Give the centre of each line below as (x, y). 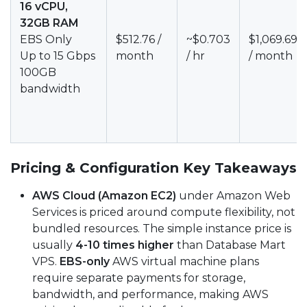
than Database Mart (230, 245)
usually (54, 245)
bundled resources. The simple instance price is (162, 229)
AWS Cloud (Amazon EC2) (104, 196)
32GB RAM (49, 23)
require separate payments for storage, (139, 278)
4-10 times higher (125, 245)
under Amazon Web (233, 196)
